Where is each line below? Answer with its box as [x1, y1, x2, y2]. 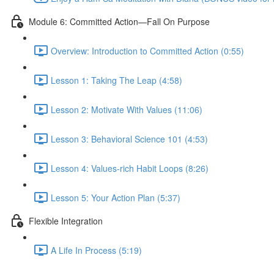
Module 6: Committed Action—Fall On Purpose [29, 15, 210, 28]
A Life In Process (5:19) [51, 243, 142, 256]
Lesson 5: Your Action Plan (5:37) [51, 191, 180, 204]
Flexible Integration [29, 214, 103, 227]
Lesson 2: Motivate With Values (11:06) [51, 103, 202, 116]
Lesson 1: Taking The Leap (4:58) [51, 73, 182, 86]
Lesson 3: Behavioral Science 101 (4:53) [51, 132, 208, 145]
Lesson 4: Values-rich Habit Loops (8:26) [51, 161, 209, 174]
